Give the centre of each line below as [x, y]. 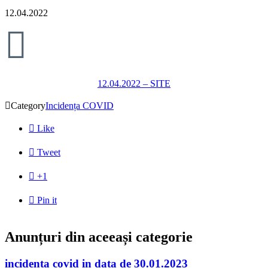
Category [28, 106]
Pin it [47, 200]
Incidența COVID [80, 106]
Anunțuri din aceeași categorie [99, 237]
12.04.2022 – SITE [134, 84]
